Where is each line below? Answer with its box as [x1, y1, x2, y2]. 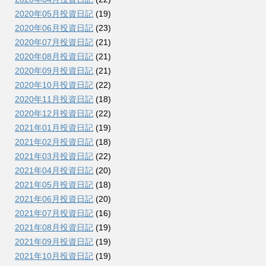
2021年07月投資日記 [15, 208, 93, 218]
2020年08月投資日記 [15, 52, 93, 61]
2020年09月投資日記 [15, 66, 93, 75]
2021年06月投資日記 [15, 194, 93, 204]
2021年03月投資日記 [15, 151, 93, 161]
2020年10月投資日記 [15, 80, 93, 90]
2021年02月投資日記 [15, 137, 93, 147]
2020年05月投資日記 [15, 9, 93, 18]
